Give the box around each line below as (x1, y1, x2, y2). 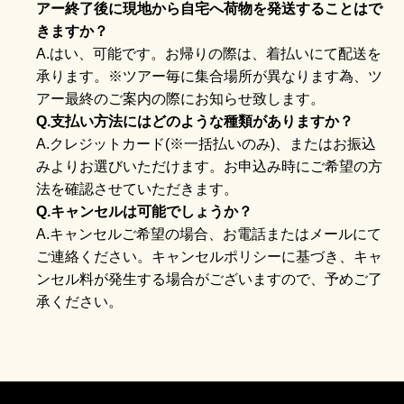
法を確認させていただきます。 (36, 180, 238, 197)
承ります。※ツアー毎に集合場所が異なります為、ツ (36, 68, 382, 84)
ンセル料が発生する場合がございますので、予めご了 (36, 271, 382, 287)
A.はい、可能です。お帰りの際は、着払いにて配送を (36, 45, 381, 61)
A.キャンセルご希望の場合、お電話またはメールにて (36, 225, 381, 242)
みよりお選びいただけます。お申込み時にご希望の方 (36, 158, 382, 174)
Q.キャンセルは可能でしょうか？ (36, 203, 252, 219)
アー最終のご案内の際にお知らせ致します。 (36, 90, 325, 106)
